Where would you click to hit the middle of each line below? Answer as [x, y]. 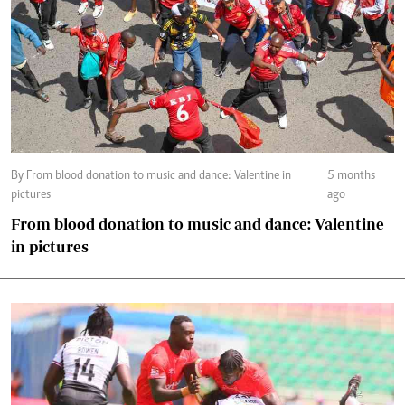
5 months [351, 176]
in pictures [50, 246]
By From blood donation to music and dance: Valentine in [19, 176]
